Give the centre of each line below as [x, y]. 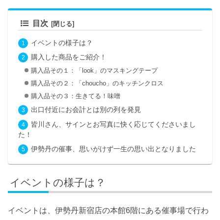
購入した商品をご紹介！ [69, 57]
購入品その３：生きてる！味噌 [75, 96]
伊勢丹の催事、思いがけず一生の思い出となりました [113, 149]
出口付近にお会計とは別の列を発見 [86, 110]
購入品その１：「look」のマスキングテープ [94, 71]
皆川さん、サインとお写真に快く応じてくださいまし [113, 124]
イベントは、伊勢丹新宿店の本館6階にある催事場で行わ [108, 210]
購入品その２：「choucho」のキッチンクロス [97, 83]
